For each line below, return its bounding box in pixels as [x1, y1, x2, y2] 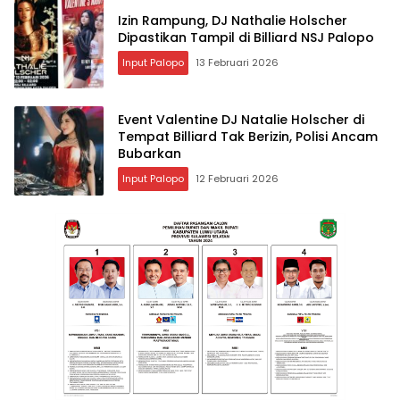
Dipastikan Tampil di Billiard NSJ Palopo [118, 29, 374, 47]
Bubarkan [118, 144, 181, 162]
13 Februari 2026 [196, 55, 279, 71]
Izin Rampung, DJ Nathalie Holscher [118, 12, 347, 30]
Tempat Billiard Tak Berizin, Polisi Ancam [118, 127, 378, 146]
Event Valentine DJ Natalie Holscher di [118, 110, 364, 129]
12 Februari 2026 [196, 171, 279, 186]
